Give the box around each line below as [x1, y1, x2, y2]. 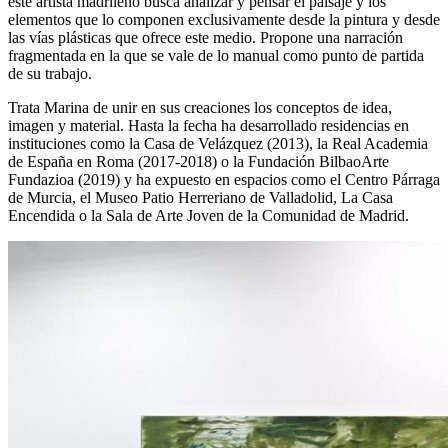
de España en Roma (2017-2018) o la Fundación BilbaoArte [8, 153, 389, 171]
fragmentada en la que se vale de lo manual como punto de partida [8, 47, 424, 65]
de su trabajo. [8, 65, 92, 83]
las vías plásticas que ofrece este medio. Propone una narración [8, 29, 403, 47]
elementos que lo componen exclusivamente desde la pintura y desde [8, 11, 440, 29]
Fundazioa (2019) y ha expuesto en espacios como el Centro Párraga [8, 171, 440, 189]
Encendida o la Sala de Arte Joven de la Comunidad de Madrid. [8, 207, 409, 225]
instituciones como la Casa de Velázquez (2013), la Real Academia [8, 135, 428, 153]
